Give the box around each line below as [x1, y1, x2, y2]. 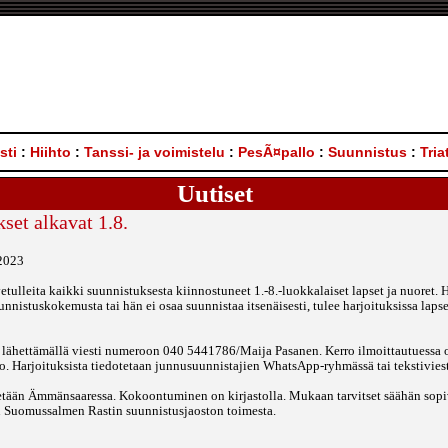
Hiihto [30, 144, 71, 160]
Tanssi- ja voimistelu [84, 144, 225, 160]
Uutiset [176, 180, 253, 207]
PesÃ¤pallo [238, 144, 315, 160]
